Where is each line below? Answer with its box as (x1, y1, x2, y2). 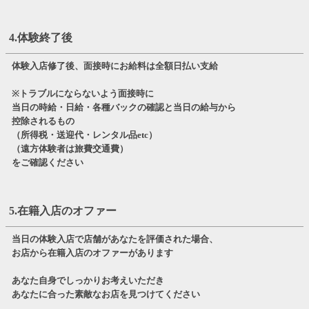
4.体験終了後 (9, 31, 72, 43)
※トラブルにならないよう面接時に (11, 88, 154, 99)
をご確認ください (11, 157, 83, 168)
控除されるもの (11, 115, 74, 126)
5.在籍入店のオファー (9, 204, 117, 217)
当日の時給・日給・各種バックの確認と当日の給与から (11, 101, 236, 112)
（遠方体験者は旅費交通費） (11, 143, 128, 154)
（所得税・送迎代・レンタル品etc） (11, 129, 157, 140)
